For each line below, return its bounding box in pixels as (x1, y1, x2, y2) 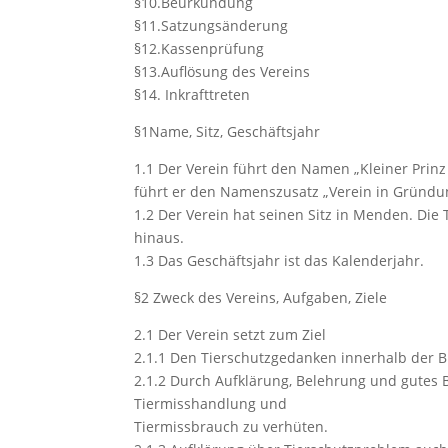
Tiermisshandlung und (134, 394, 288, 413)
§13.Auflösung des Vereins (134, 62, 311, 81)
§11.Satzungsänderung (134, 16, 289, 35)
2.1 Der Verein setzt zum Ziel (134, 325, 327, 344)
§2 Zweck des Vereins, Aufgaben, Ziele (134, 288, 388, 307)
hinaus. (134, 228, 185, 247)
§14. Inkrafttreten (134, 85, 251, 104)
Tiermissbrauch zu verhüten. (134, 417, 329, 436)
